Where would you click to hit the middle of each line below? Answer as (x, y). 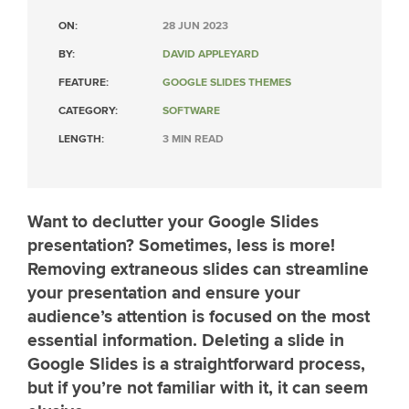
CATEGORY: (88, 111)
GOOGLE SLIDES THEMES (227, 83)
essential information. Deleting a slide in (186, 341)
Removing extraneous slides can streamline (198, 269)
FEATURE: (84, 83)
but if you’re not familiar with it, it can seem (198, 388)
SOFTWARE (191, 111)
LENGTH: (81, 139)
